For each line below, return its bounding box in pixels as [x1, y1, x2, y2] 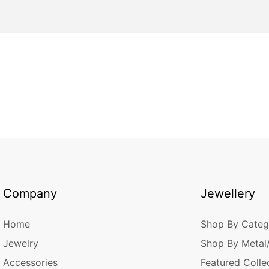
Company [3, 186, 57, 201]
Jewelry [3, 237, 38, 249]
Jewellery [200, 186, 255, 201]
